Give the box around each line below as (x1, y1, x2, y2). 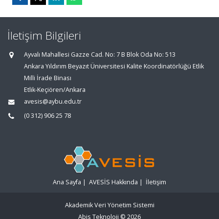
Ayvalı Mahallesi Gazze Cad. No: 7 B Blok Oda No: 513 (24, 50, 175, 59)
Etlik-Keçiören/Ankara (24, 86, 86, 94)
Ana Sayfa (53, 178, 81, 187)
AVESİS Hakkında (89, 178, 138, 187)
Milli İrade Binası (24, 74, 71, 82)
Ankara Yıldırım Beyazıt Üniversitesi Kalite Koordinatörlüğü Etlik (24, 62, 204, 70)
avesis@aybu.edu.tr (24, 97, 82, 106)
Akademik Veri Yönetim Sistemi (65, 201, 154, 210)
